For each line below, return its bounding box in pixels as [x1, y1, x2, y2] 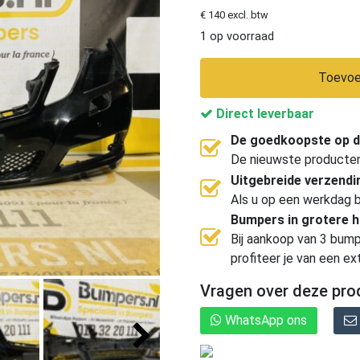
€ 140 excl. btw [199, 8, 268, 21]
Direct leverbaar [212, 105, 314, 121]
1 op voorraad [199, 28, 274, 43]
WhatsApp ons [221, 312, 307, 328]
